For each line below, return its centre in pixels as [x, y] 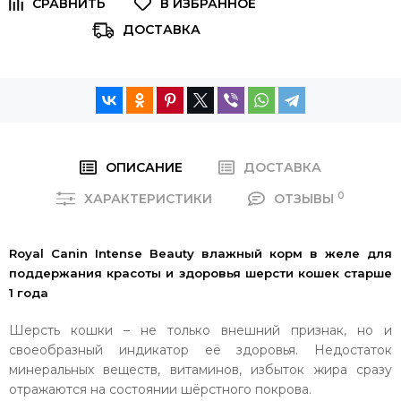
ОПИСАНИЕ [144, 167]
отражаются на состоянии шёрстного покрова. [160, 389]
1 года [29, 293]
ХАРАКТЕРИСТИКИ [149, 199]
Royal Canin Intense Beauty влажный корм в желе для [200, 253]
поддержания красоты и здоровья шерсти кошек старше [200, 273]
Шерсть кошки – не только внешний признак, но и [200, 330]
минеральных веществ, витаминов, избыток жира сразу [200, 370]
